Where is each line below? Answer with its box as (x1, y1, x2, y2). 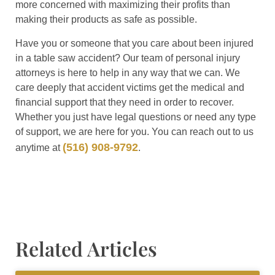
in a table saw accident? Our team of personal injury (15, 53, 240, 64)
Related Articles (15, 235, 157, 262)
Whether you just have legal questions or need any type (15, 112, 256, 123)
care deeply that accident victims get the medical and (15, 82, 244, 93)
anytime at (15, 142, 63, 153)
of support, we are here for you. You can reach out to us (15, 126, 254, 137)
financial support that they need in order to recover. (15, 97, 234, 108)
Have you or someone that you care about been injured (15, 38, 254, 49)
